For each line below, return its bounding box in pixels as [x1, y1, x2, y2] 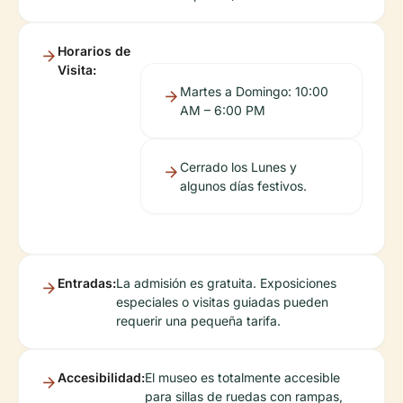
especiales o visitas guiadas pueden [116, 294, 328, 310]
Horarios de [58, 43, 130, 59]
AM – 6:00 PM [179, 103, 265, 119]
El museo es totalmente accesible [145, 370, 340, 386]
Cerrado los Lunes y [179, 159, 297, 175]
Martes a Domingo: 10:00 [179, 84, 328, 100]
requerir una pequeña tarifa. [116, 313, 281, 329]
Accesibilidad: [58, 370, 145, 386]
